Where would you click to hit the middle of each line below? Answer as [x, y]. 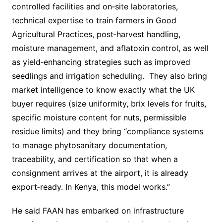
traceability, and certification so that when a [95, 159]
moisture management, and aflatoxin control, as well [110, 48]
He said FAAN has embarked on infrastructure [98, 211]
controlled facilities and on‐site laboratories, [95, 7]
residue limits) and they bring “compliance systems [107, 132]
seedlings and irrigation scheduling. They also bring [109, 76]
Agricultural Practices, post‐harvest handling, [96, 34]
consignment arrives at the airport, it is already [100, 173]
